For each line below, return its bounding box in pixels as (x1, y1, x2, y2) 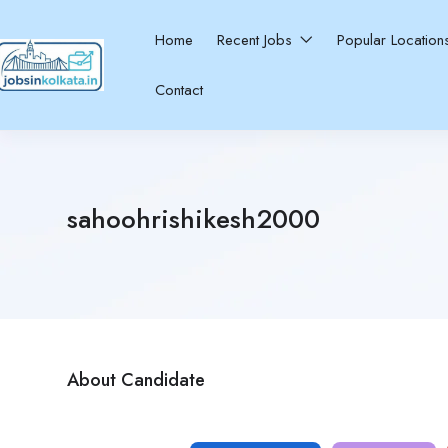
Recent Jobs (217, 29, 298, 51)
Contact (155, 79, 204, 101)
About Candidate (67, 367, 205, 393)
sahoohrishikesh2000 (67, 200, 320, 238)
